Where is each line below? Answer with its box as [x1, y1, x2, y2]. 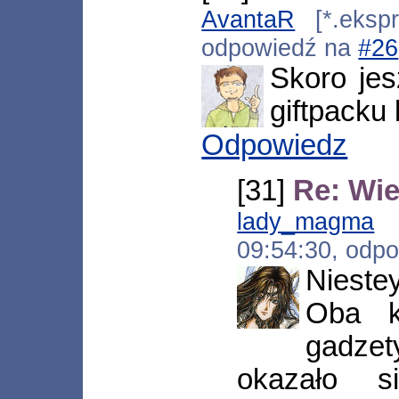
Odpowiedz [201, 129, 348, 162]
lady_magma [237, 207, 375, 235]
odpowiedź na [201, 34, 359, 62]
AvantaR [201, 5, 296, 34]
